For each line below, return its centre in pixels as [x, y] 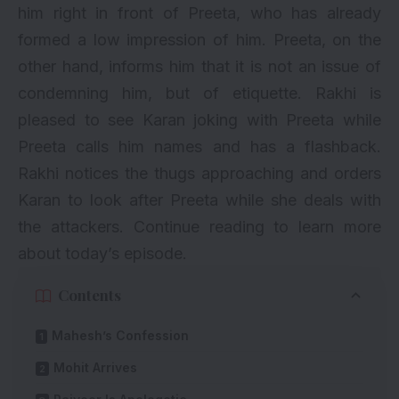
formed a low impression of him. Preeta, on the [199, 39]
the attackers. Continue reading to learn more [199, 226]
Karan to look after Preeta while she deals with [199, 199]
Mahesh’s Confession [120, 335]
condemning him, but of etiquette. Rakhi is [199, 93]
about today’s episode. [102, 253]
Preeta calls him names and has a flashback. [199, 146]
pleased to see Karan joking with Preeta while [199, 119]
